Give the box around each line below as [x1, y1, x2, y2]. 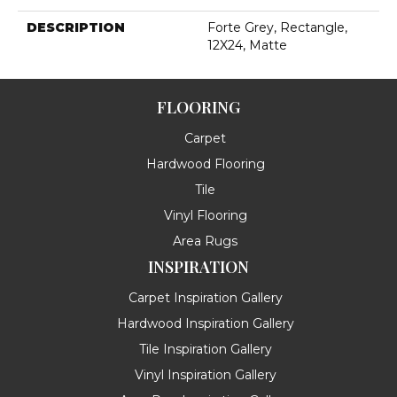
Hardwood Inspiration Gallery [116, 315, 294, 331]
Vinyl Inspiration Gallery [134, 366, 276, 383]
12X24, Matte [207, 36, 287, 53]
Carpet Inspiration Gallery [128, 289, 283, 306]
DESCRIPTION [27, 19, 125, 35]
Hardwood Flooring [145, 155, 265, 172]
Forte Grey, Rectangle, [207, 19, 347, 35]
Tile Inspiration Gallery [138, 340, 272, 357]
